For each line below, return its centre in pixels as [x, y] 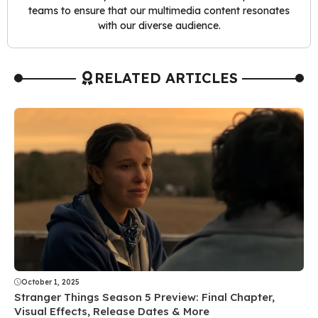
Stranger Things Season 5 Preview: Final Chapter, [144, 297]
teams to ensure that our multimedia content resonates [159, 11]
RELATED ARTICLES [166, 78]
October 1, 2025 [50, 282]
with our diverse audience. [159, 26]
